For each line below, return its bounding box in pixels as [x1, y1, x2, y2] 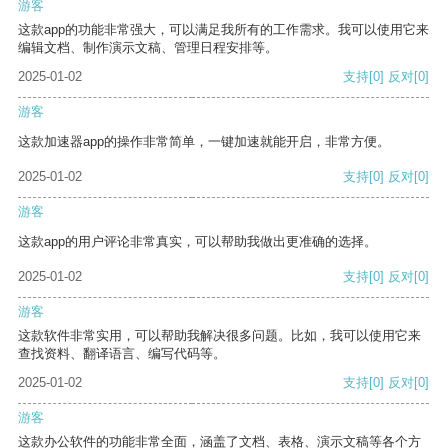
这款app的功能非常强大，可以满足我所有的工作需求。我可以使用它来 [18, 22, 429, 38]
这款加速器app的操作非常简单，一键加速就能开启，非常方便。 [18, 134, 390, 150]
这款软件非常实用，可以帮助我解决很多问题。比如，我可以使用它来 [18, 328, 421, 344]
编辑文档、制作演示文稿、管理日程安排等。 [18, 40, 278, 56]
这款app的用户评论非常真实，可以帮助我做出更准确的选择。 [18, 234, 377, 250]
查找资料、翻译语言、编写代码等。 [18, 346, 226, 362]
